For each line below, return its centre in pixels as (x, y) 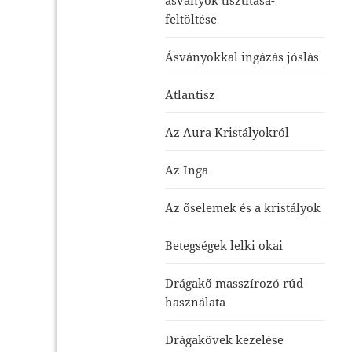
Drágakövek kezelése (225, 339)
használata (196, 301)
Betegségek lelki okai (224, 245)
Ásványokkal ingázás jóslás (242, 56)
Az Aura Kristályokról (227, 132)
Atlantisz (191, 94)
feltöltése (191, 18)
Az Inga (187, 169)
